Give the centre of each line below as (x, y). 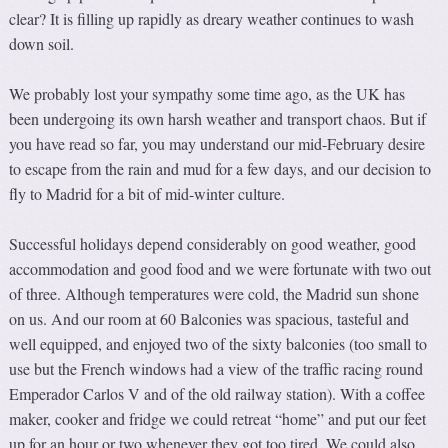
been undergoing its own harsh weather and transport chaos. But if (218, 118)
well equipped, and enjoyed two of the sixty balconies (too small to (218, 344)
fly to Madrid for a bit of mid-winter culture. (147, 193)
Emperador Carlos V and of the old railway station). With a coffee (217, 394)
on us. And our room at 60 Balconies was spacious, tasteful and (209, 319)
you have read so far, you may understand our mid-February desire (217, 143)
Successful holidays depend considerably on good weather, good (213, 244)
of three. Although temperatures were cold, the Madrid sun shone (214, 294)
